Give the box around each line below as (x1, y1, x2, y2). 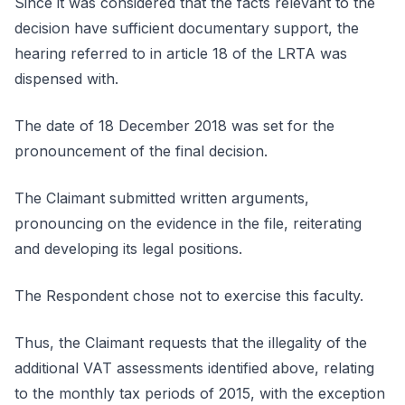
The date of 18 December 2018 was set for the (14, 117, 334, 135)
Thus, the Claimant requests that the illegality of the (14, 334, 367, 352)
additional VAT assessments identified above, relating (14, 359, 374, 377)
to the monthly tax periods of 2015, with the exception (14, 384, 385, 402)
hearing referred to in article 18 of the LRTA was (14, 44, 347, 62)
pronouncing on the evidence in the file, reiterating (14, 214, 362, 232)
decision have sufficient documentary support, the (14, 19, 359, 37)
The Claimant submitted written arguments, (14, 189, 309, 207)
